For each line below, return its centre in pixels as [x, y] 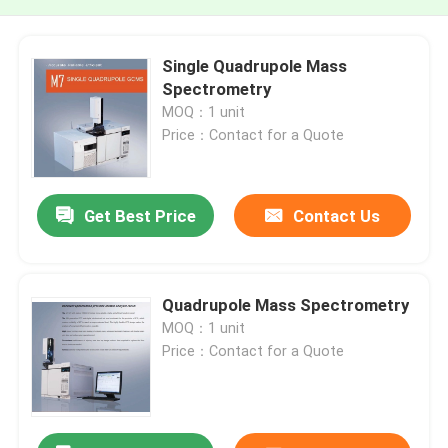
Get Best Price [139, 216]
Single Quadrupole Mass [255, 65]
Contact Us [336, 216]
